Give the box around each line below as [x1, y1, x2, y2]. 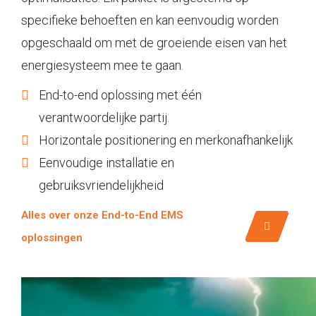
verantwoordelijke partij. [39, 109, 169, 125]
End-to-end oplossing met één [39, 87, 202, 102]
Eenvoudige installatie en [39, 154, 174, 170]
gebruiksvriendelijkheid [39, 177, 164, 193]
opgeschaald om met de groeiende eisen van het [21, 35, 287, 50]
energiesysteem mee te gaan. [21, 57, 183, 73]
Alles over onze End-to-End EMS [21, 208, 183, 221]
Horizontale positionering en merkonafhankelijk [39, 132, 293, 147]
